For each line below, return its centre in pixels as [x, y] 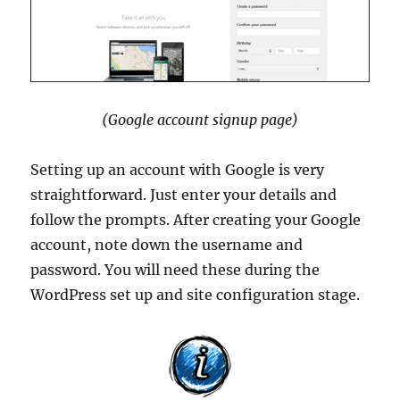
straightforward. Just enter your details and [184, 195]
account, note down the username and [167, 245]
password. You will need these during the [175, 270]
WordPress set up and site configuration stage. [196, 295]
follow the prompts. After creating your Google [196, 220]
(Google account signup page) [200, 120]
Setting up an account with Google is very [178, 170]
